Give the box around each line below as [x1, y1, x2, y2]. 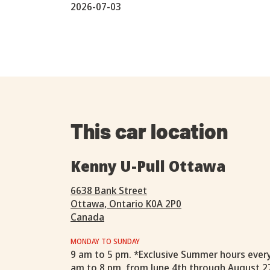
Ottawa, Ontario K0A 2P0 [71, 197, 181, 210]
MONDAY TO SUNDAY [71, 236, 140, 246]
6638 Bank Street [71, 184, 147, 197]
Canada [71, 210, 104, 224]
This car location [71, 118, 228, 143]
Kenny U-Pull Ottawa [71, 155, 225, 176]
